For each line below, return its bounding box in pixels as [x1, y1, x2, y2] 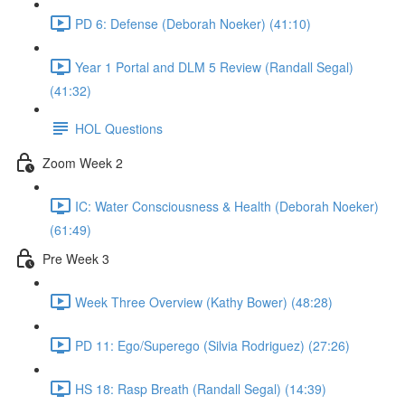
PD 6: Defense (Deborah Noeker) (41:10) [75, 14, 311, 33]
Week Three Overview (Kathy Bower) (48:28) [75, 292, 333, 311]
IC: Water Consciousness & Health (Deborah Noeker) [75, 196, 379, 215]
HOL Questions [75, 118, 163, 137]
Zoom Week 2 [42, 153, 123, 172]
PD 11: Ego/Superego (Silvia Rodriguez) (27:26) [75, 335, 350, 354]
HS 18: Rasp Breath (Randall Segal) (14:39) [75, 379, 326, 398]
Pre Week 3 [42, 249, 109, 268]
